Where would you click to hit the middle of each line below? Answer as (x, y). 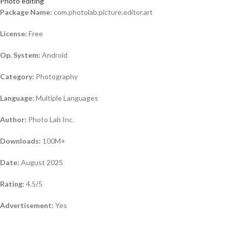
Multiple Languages (66, 98)
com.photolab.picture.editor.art (102, 12)
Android (54, 55)
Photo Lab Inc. (50, 120)
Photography (56, 77)
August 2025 (41, 163)
